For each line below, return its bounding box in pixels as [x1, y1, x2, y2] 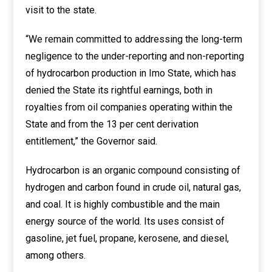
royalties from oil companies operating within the [25, 101, 233, 113]
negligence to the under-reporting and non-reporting [25, 50, 245, 62]
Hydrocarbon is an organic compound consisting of [25, 165, 241, 176]
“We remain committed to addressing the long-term [25, 33, 243, 45]
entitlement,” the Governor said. [25, 135, 158, 147]
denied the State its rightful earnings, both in [25, 84, 213, 96]
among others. [25, 250, 86, 261]
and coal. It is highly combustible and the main [25, 199, 220, 210]
